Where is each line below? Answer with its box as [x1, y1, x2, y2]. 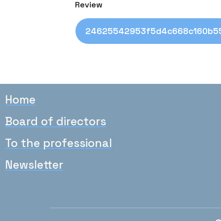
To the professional [5, 136, 112, 150]
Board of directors [5, 114, 106, 129]
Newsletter [5, 157, 63, 172]
